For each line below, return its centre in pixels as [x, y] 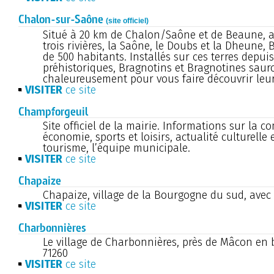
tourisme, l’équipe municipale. [117, 148]
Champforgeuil [53, 111]
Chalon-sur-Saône [62, 19]
